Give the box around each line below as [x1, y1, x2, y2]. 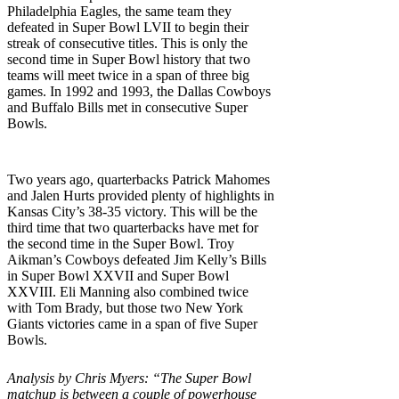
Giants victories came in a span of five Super [7, 315, 257, 331]
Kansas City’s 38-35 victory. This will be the [7, 203, 257, 219]
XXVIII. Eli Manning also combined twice [7, 283, 248, 299]
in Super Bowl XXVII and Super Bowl [7, 267, 229, 283]
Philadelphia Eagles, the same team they [7, 3, 232, 19]
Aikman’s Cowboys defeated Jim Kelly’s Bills [7, 251, 266, 267]
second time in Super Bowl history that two [7, 51, 250, 67]
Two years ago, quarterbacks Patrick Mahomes [7, 171, 270, 187]
